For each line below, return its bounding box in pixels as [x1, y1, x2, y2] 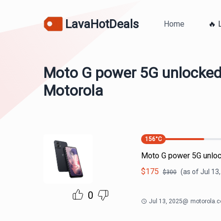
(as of [181, 168, 200, 176]
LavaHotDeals [65, 17, 139, 31]
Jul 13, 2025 [149, 198, 183, 205]
